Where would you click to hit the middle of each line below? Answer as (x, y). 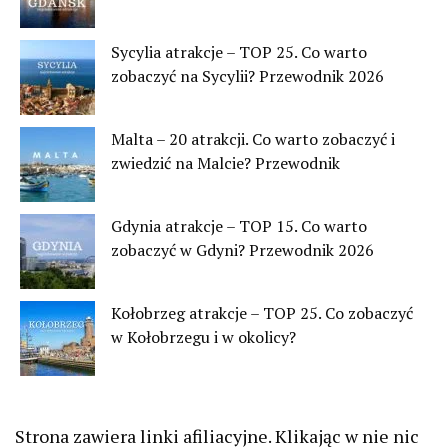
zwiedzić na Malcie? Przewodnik (225, 162)
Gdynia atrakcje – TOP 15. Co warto (239, 225)
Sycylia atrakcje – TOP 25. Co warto (239, 51)
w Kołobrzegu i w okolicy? (203, 336)
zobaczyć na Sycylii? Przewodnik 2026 (247, 75)
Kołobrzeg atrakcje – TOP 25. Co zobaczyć (262, 312)
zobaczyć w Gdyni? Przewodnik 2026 (242, 249)
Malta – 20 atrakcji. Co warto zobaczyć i (253, 138)
